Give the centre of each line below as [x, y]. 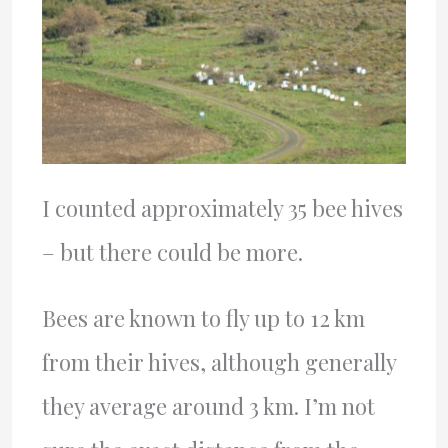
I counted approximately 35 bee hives [222, 207]
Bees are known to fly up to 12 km [203, 317]
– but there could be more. [172, 251]
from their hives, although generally [218, 361]
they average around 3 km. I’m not [208, 405]
